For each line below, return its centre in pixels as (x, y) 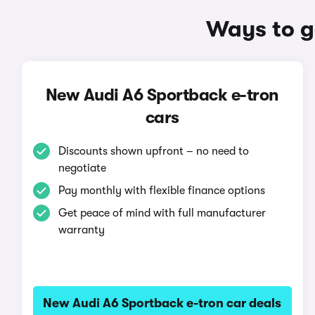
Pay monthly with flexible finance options (161, 191)
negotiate (82, 168)
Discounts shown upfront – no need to (153, 151)
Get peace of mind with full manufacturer (162, 213)
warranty (81, 230)
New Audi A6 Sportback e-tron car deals (162, 303)
